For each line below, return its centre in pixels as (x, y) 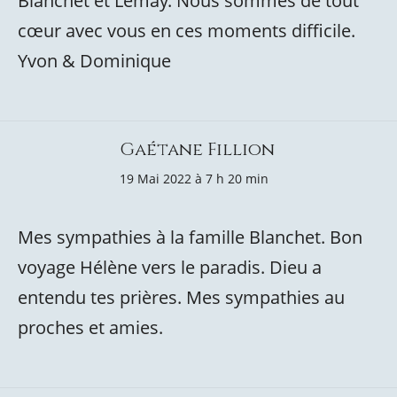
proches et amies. (90, 327)
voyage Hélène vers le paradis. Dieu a (170, 267)
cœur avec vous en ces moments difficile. (187, 31)
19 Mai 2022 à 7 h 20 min (194, 179)
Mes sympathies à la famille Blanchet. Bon (190, 237)
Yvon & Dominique (94, 61)
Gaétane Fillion (197, 149)
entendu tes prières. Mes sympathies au (181, 297)
